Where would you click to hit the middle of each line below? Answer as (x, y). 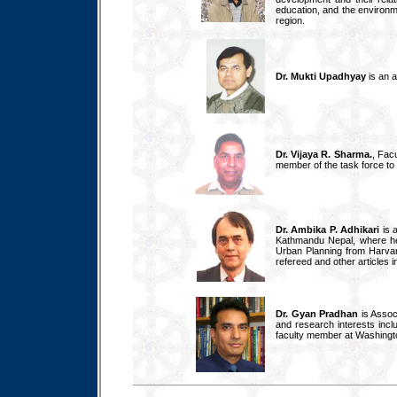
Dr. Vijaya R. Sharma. (324, 154)
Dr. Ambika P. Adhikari (328, 230)
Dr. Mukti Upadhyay (321, 76)
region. (290, 20)
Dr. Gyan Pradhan (317, 314)
